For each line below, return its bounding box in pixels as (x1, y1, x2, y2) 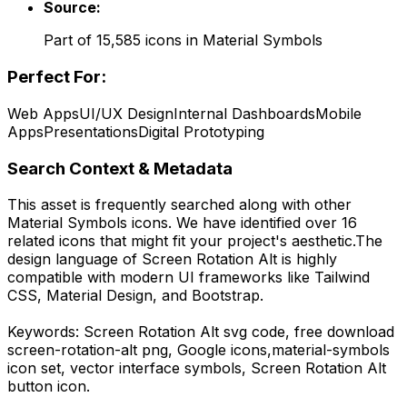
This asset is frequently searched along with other (7, 195, 352, 214)
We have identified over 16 (172, 213, 357, 233)
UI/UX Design (79, 104, 174, 123)
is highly (277, 250, 337, 269)
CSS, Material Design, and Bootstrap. (7, 286, 263, 305)
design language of (7, 250, 142, 269)
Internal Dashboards (174, 104, 315, 123)
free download (294, 323, 394, 342)
